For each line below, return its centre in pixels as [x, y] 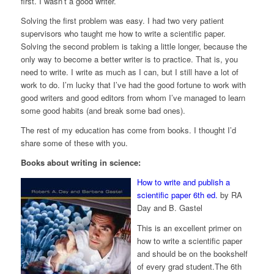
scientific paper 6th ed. [177, 195]
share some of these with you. [74, 143]
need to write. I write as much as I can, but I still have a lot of [129, 72]
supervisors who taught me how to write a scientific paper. [123, 34]
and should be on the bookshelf [192, 253]
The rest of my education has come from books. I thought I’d [128, 130]
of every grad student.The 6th [189, 266]
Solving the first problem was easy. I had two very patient [122, 21]
